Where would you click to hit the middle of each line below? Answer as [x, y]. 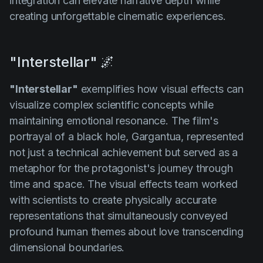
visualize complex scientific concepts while [112, 104]
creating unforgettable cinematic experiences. [118, 16]
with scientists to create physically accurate [113, 200]
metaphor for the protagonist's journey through [121, 168]
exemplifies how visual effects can [161, 89]
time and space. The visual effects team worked [124, 184]
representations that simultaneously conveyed [119, 215]
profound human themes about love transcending [127, 231]
